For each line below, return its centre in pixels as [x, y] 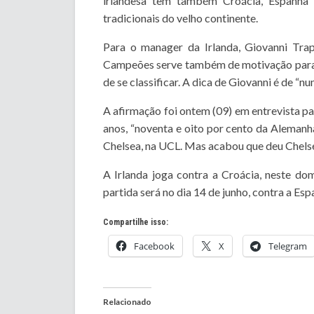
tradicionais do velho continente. [180, 18]
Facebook [154, 246]
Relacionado [127, 302]
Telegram [288, 246]
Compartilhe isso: [136, 223]
